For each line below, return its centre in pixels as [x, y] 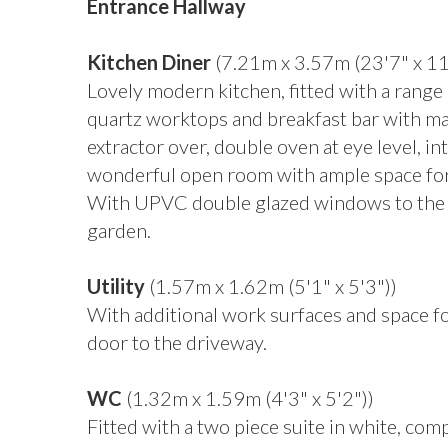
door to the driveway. [177, 342]
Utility [116, 286]
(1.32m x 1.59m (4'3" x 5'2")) [248, 398]
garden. [119, 230]
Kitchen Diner [149, 62]
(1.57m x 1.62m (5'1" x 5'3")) [271, 286]
